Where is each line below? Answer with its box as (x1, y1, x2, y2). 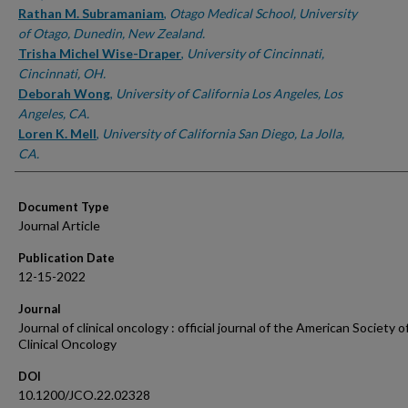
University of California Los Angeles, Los (116, 86, 342, 101)
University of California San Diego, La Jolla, (102, 126, 344, 141)
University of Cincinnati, (187, 46, 324, 61)
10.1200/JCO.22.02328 (18, 387, 150, 403)
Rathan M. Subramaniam (18, 5, 164, 21)
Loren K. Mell (18, 126, 97, 141)
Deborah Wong (18, 86, 110, 101)
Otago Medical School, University (169, 5, 357, 21)
